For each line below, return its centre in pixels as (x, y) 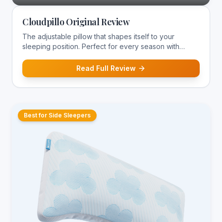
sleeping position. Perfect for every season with (101, 46)
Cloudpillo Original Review (76, 22)
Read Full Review (106, 68)
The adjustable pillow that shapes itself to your (98, 36)
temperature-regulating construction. (82, 56)
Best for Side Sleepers (57, 115)
